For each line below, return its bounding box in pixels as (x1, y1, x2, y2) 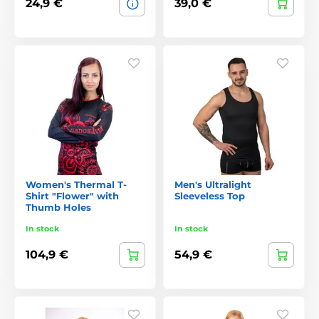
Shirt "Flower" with (26, 189, 119, 202)
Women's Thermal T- (26, 178, 127, 190)
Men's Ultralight (174, 178, 251, 190)
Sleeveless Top (174, 189, 245, 202)
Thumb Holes (26, 201, 91, 213)
